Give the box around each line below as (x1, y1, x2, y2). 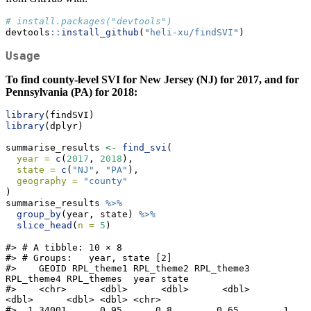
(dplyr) (44, 121, 83, 132)
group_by (17, 209, 61, 220)
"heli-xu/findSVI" (144, 27, 239, 38)
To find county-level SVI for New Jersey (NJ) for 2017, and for (6, 74, 299, 86)
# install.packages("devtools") (6, 16, 172, 27)
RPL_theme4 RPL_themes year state (6, 274, 189, 285)
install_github (61, 27, 139, 38)
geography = (17, 176, 78, 187)
